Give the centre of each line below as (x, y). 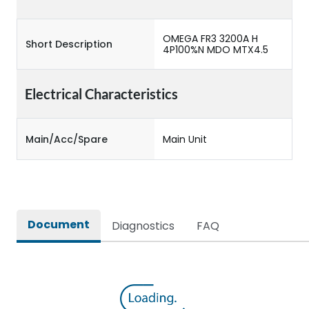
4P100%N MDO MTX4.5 (216, 50)
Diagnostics (143, 226)
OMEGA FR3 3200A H (210, 39)
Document (59, 225)
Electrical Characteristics (101, 94)
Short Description (69, 44)
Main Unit (185, 139)
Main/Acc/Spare (67, 139)
